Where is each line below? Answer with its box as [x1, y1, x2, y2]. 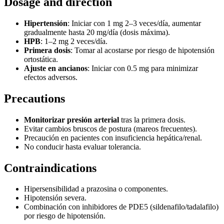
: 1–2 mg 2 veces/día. [40, 36, 107, 45]
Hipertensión [24, 18, 67, 27]
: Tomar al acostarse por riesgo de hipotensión [70, 45, 214, 54]
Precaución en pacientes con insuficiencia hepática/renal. [24, 133, 202, 142]
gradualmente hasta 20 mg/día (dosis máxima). [24, 27, 170, 36]
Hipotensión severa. [24, 193, 86, 202]
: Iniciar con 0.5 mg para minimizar [87, 63, 198, 72]
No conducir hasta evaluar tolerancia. [24, 142, 141, 151]
